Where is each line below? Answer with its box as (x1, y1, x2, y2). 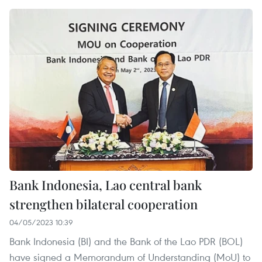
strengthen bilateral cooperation (9, 195, 198, 213)
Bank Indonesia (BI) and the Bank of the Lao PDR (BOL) (9, 235, 243, 249)
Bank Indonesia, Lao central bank (9, 176, 202, 194)
